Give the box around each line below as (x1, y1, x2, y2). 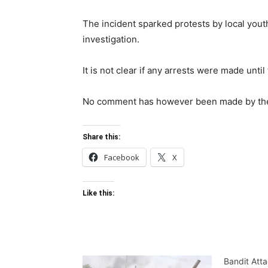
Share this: (83, 133, 120, 142)
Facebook (104, 152, 139, 163)
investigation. (83, 33, 139, 45)
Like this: (83, 189, 114, 198)
